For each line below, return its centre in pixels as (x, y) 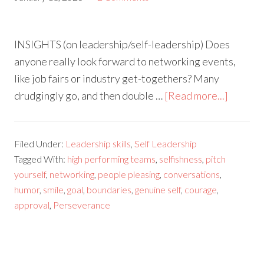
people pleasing (129, 174)
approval (32, 205)
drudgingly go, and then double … (90, 96)
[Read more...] (197, 96)
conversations (192, 174)
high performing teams (112, 159)
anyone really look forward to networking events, (125, 62)
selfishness (181, 159)
